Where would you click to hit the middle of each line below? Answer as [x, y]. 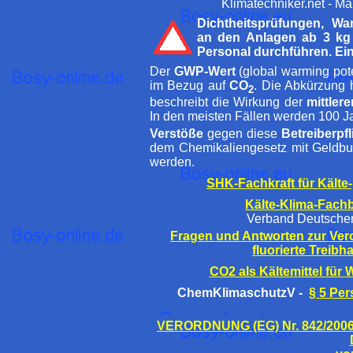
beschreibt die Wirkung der [228, 102]
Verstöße [176, 134]
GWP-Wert [204, 71]
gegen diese [242, 134]
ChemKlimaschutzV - [243, 293]
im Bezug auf [190, 85]
